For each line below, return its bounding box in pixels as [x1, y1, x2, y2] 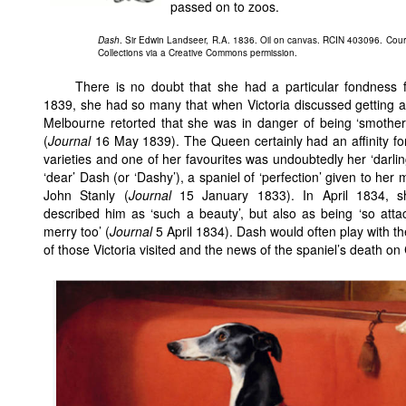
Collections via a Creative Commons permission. [98, 46, 297, 60]
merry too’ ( [43, 222, 111, 241]
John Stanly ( [43, 186, 129, 205]
